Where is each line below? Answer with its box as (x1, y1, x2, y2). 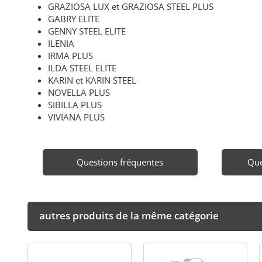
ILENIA (48, 37, 75, 49)
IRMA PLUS (48, 49, 94, 61)
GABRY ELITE (48, 12, 100, 25)
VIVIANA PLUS (48, 111, 105, 123)
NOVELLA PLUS (48, 86, 111, 98)
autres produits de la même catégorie (39, 208, 219, 222)
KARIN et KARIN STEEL (48, 74, 137, 86)
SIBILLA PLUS (48, 98, 102, 111)
